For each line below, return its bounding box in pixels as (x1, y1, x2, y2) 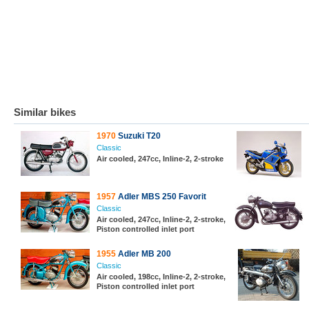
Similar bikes (14, 106, 76, 118)
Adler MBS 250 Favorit (116, 192, 206, 201)
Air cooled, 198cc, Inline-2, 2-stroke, (97, 272, 226, 281)
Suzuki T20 (116, 131, 161, 141)
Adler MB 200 (116, 249, 171, 259)
